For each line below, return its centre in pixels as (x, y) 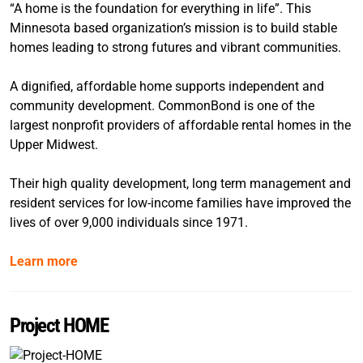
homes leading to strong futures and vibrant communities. (175, 47)
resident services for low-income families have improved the (180, 203)
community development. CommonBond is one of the (162, 105)
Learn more (44, 261)
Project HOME (59, 325)
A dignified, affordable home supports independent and (167, 86)
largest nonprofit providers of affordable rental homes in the (180, 125)
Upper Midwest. (54, 144)
